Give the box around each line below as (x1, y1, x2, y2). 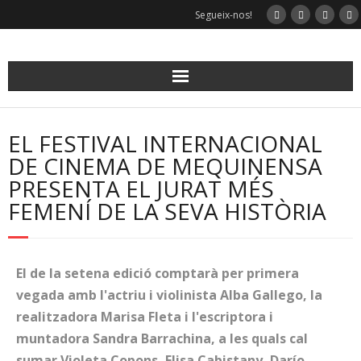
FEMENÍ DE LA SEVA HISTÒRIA (8, 196, 326, 226)
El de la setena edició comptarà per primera (16, 264, 299, 282)
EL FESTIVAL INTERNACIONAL (8, 128, 322, 159)
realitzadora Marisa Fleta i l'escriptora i (16, 308, 273, 326)
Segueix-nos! (195, 8, 252, 22)
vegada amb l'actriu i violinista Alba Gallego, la (16, 286, 322, 304)
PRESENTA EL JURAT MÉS (8, 173, 274, 204)
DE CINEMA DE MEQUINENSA (8, 151, 322, 181)
